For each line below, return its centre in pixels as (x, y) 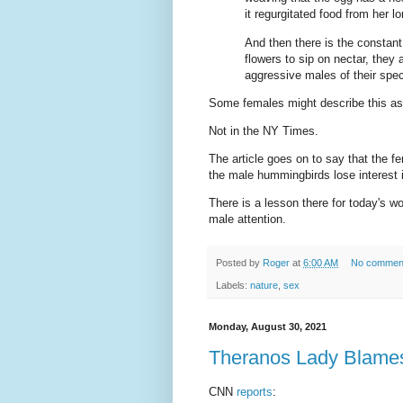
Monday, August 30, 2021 (268, 326)
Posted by (239, 263)
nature (264, 285)
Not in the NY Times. (264, 131)
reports (255, 392)
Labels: (233, 285)
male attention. (247, 219)
